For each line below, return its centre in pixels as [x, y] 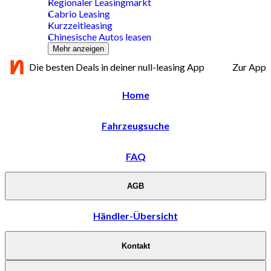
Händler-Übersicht [135, 216]
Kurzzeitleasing [80, 25]
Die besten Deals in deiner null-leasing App [117, 67]
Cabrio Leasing [79, 13]
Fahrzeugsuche [135, 125]
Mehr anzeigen [78, 48]
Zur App [249, 67]
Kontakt [135, 246]
